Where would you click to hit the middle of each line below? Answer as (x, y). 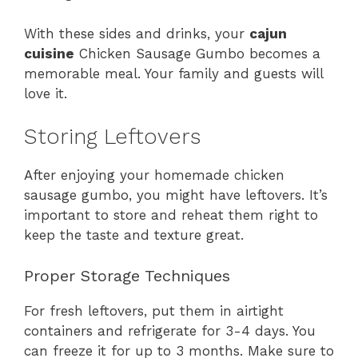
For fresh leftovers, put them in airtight (154, 310)
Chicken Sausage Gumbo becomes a (197, 53)
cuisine (49, 53)
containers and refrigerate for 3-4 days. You (170, 330)
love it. (46, 93)
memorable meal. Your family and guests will (173, 73)
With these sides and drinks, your (137, 33)
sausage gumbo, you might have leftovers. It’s (176, 195)
